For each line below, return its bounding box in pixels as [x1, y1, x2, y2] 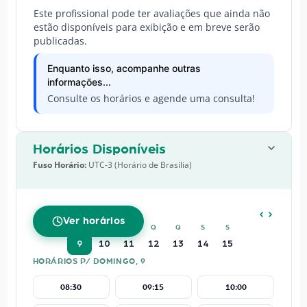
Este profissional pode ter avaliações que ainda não [33, 7, 270, 21]
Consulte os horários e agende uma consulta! [47, 92, 255, 106]
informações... [47, 76, 111, 88]
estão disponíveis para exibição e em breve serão [33, 21, 260, 34]
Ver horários [62, 216, 125, 227]
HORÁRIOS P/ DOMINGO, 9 [32, 257, 146, 266]
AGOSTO [32, 209, 86, 221]
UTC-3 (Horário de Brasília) [86, 159, 192, 171]
